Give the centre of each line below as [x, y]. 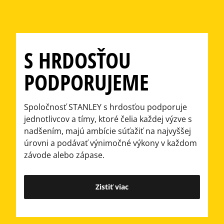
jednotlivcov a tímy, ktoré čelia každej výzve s [108, 119]
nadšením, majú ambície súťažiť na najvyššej [107, 131]
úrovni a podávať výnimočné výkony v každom [110, 143]
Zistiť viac [112, 187]
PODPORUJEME [86, 82]
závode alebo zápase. [64, 155]
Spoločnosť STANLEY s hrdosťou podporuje [105, 107]
